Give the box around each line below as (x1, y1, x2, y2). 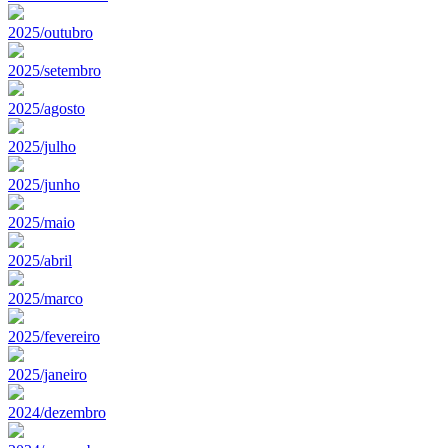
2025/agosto (8, 99, 85, 117)
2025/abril (8, 251, 72, 269)
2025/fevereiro (8, 327, 100, 345)
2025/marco (8, 289, 83, 307)
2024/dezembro (8, 403, 106, 421)
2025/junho (8, 175, 80, 193)
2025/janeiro (8, 365, 87, 383)
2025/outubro (8, 23, 93, 41)
